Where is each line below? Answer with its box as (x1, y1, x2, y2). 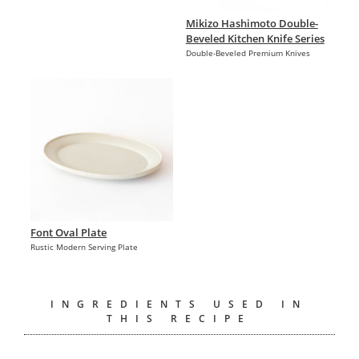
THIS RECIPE (107, 312, 252, 326)
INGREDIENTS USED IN (50, 297, 309, 312)
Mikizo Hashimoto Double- (185, 16, 318, 31)
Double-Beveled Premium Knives (185, 47, 310, 59)
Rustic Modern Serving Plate (30, 241, 139, 253)
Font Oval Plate (30, 225, 107, 240)
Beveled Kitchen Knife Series (185, 31, 325, 46)
